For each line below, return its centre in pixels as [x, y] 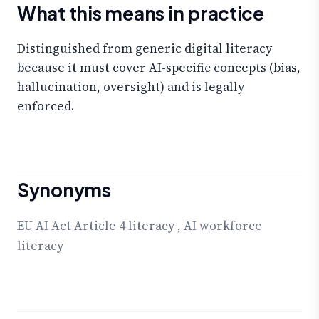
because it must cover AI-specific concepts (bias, [159, 67]
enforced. [46, 106]
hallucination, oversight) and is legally [131, 87]
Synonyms [64, 190]
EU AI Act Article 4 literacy [96, 226]
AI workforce [223, 226]
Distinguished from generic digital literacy [145, 48]
